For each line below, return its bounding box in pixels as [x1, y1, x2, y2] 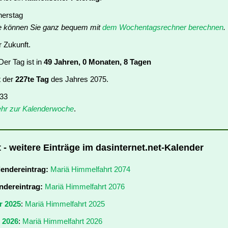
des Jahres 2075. [49, 75, 108, 84]
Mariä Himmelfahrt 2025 [25, 199, 105, 208]
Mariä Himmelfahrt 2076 [45, 182, 125, 191]
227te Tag [15, 75, 49, 84]
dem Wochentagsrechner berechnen [102, 23, 223, 32]
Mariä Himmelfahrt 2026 [22, 216, 102, 225]
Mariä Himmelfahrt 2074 [50, 164, 130, 174]
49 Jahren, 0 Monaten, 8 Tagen [44, 58, 151, 67]
